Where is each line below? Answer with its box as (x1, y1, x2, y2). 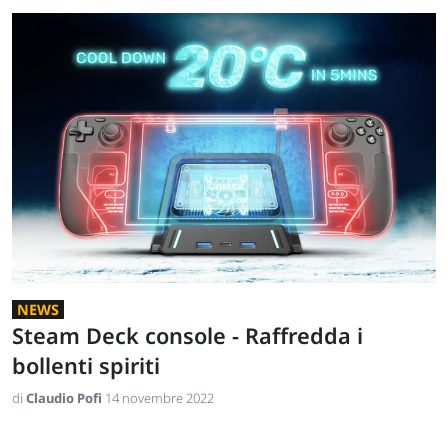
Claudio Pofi (26, 388, 105, 407)
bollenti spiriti (12, 350, 160, 380)
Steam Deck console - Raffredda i (12, 320, 363, 350)
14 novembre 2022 (105, 388, 214, 407)
